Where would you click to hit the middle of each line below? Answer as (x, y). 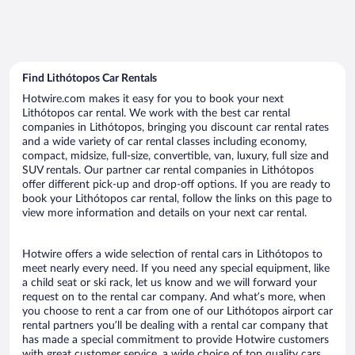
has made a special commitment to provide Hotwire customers (176, 340)
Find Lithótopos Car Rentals (90, 78)
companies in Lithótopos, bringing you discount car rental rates (176, 127)
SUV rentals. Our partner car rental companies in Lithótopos (168, 170)
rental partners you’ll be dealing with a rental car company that (175, 325)
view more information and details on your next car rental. (164, 213)
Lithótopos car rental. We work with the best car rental (156, 113)
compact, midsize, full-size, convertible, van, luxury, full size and (176, 156)
